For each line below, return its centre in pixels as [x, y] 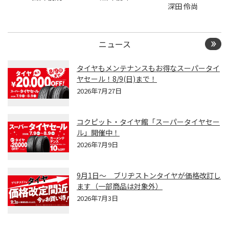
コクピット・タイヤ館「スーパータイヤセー [148, 121]
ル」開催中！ [98, 132]
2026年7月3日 [97, 198]
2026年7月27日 [99, 90]
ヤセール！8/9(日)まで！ [117, 78]
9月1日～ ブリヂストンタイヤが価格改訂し [149, 175]
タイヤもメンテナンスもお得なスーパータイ [148, 68]
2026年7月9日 [97, 144]
